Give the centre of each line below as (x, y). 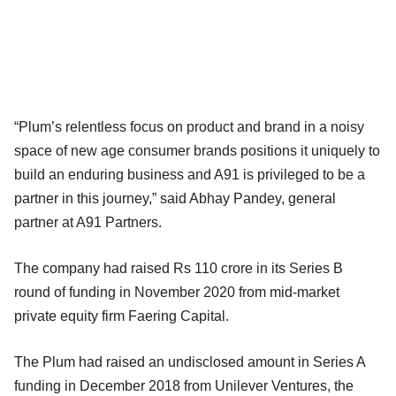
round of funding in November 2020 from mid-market (177, 292)
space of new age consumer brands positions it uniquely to (197, 150)
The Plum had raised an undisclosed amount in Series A (190, 362)
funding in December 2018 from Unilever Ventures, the (184, 385)
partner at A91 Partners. (88, 222)
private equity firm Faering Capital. (122, 316)
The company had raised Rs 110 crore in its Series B (179, 268)
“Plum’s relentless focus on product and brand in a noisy (189, 126)
